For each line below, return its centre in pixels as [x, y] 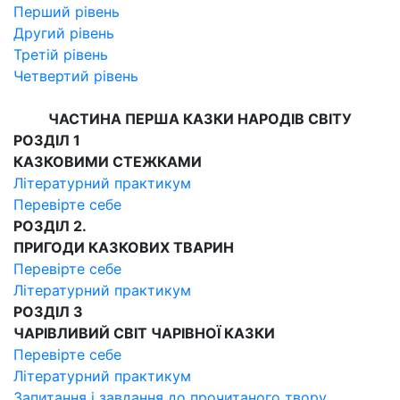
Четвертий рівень [76, 76]
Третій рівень [61, 54]
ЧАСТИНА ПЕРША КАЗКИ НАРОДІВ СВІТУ [200, 119]
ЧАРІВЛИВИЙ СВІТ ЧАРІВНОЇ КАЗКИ [144, 333]
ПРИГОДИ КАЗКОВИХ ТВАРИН [124, 247]
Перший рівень [67, 12]
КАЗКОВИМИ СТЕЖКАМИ [108, 162]
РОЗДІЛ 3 [48, 312]
